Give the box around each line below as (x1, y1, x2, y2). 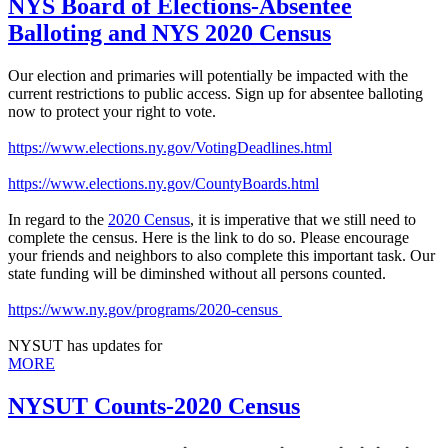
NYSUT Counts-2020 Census (8, 392, 300, 419)
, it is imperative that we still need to (190, 210, 416, 228)
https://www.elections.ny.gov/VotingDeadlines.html (8, 138, 332, 156)
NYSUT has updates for (8, 336, 162, 354)
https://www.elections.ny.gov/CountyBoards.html (8, 174, 319, 192)
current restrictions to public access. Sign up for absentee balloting (8, 84, 423, 102)
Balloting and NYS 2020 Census (8, 19, 331, 46)
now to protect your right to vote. (8, 102, 216, 120)
